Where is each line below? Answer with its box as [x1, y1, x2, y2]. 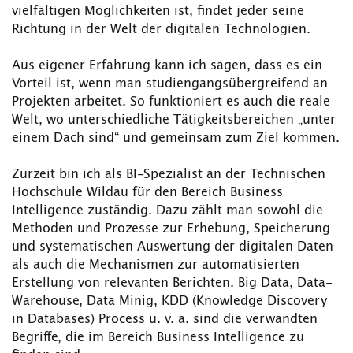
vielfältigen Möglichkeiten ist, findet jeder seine [12, 5, 304, 17]
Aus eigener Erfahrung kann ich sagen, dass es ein [12, 59, 322, 72]
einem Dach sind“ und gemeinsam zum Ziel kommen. [12, 132, 340, 144]
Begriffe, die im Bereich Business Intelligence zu [12, 331, 304, 344]
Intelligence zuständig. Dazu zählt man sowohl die [12, 204, 323, 217]
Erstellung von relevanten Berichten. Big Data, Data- [12, 277, 333, 289]
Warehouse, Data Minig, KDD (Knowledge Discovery [12, 295, 327, 307]
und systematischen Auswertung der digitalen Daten [12, 240, 333, 253]
